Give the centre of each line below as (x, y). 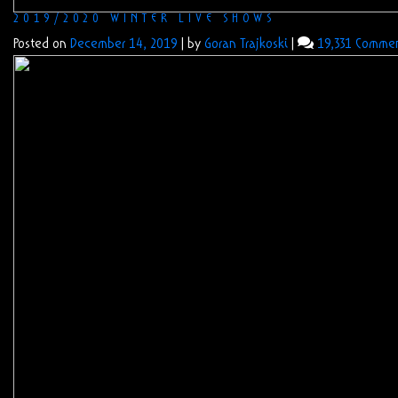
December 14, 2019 (124, 44)
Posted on (42, 44)
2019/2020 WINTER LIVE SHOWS (144, 19)
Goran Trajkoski (246, 44)
